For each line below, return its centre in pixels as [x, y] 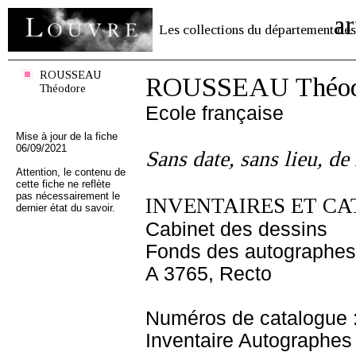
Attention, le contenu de [71, 172]
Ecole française [215, 113]
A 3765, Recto [209, 274]
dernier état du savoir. [66, 208]
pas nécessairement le [68, 196]
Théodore [63, 88]
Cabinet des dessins [236, 229]
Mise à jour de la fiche [67, 136]
